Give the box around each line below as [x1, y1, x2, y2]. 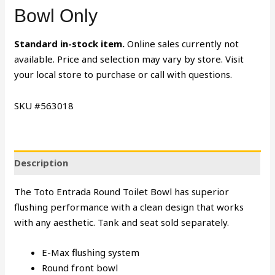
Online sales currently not [125, 37, 239, 50]
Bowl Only [14, 5, 98, 26]
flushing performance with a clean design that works [14, 201, 244, 214]
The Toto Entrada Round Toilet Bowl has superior [14, 185, 230, 198]
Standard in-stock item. [14, 37, 125, 50]
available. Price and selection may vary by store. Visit [14, 52, 244, 65]
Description [14, 156, 69, 169]
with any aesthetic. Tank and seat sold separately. [14, 216, 230, 229]
